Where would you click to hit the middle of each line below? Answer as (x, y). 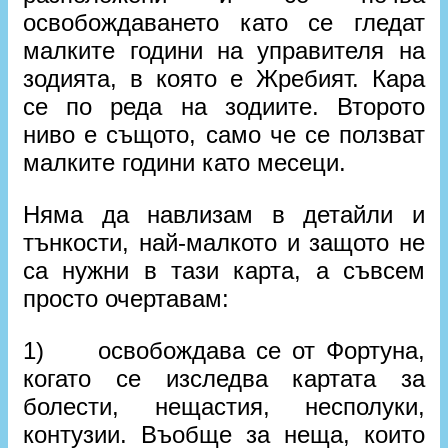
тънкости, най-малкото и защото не (224, 243)
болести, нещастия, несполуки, (224, 407)
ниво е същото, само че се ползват (224, 135)
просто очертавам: (126, 299)
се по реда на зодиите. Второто (224, 107)
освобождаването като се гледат (224, 23)
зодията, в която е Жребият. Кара (224, 79)
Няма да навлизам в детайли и (224, 215)
